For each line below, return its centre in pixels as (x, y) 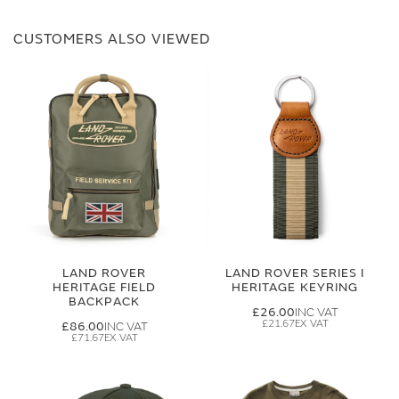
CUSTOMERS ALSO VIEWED (112, 39)
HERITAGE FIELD (104, 287)
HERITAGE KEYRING (295, 287)
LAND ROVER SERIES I (295, 273)
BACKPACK (104, 301)
